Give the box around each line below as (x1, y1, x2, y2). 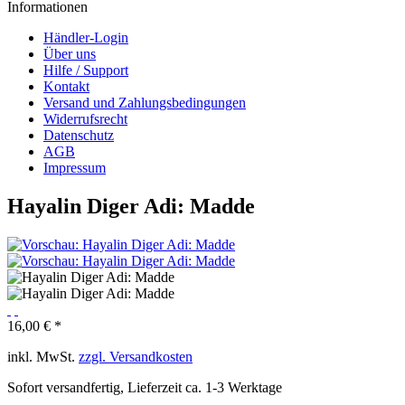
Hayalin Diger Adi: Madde (7, 193, 255, 218)
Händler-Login (43, 30, 128, 45)
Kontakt (43, 79, 89, 94)
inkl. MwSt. (7, 348, 79, 364)
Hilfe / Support (43, 62, 128, 78)
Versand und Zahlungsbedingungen (43, 95, 246, 110)
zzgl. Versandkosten (79, 348, 193, 364)
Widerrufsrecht (43, 111, 127, 127)
